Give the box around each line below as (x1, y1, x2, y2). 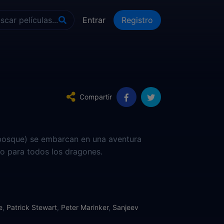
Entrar (82, 15, 105, 25)
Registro (121, 15, 153, 25)
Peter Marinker (61, 203, 108, 211)
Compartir (79, 92, 112, 101)
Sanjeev (112, 203, 138, 211)
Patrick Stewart (6, 203, 57, 211)
